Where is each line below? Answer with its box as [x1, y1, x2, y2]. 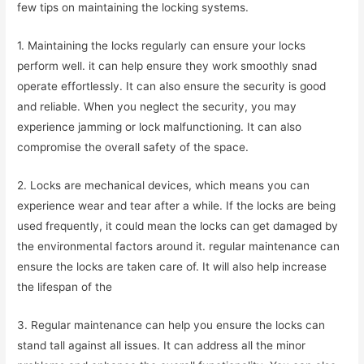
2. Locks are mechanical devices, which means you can [17, 178, 310, 192]
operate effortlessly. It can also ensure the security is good [17, 80, 327, 93]
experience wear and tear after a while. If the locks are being [17, 198, 336, 212]
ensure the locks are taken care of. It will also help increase [17, 259, 327, 273]
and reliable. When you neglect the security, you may [17, 100, 297, 114]
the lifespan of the [17, 279, 113, 293]
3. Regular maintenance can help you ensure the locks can [17, 318, 326, 331]
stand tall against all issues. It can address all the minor [17, 338, 306, 352]
